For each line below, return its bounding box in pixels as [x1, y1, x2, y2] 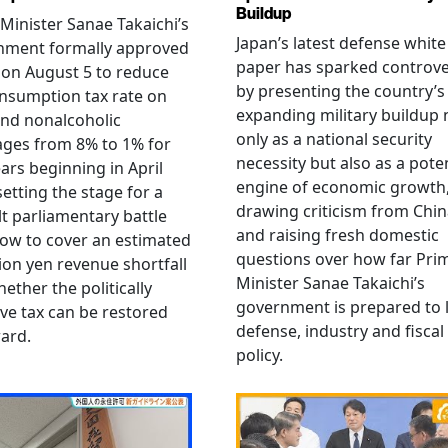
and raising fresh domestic [236, 224, 439, 246]
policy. [236, 344, 283, 366]
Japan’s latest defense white [236, 32, 446, 54]
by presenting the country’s [236, 80, 445, 102]
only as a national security [236, 128, 432, 150]
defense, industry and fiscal [236, 320, 444, 342]
